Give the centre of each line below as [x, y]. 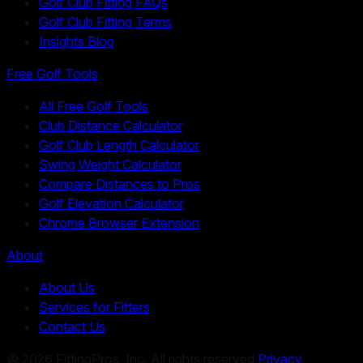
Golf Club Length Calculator [119, 145]
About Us [67, 288]
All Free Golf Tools [94, 107]
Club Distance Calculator [111, 126]
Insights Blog [77, 42]
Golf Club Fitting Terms [105, 22]
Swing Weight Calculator [110, 165]
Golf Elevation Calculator [111, 204]
